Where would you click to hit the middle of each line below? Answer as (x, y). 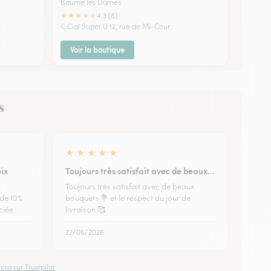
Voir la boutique (97, 49)
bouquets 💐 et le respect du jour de (128, 198)
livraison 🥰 (85, 209)
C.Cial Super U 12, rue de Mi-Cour (115, 26)
